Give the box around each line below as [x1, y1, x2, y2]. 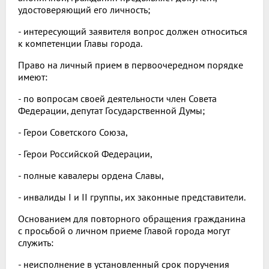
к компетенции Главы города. [18, 37, 142, 50]
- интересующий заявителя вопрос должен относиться [18, 25, 247, 38]
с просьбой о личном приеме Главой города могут [18, 225, 230, 237]
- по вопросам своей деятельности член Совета [18, 92, 217, 105]
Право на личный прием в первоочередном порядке [18, 59, 243, 71]
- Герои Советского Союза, [18, 126, 128, 139]
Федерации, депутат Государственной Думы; [18, 104, 205, 117]
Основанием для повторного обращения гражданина [18, 213, 246, 225]
